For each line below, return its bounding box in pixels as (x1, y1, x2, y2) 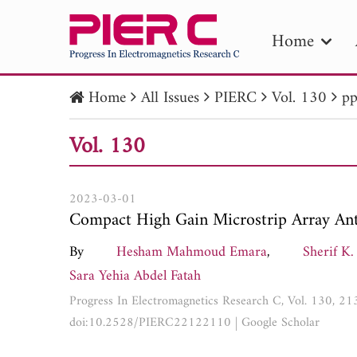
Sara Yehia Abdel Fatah (69, 263, 201, 288)
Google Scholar (241, 311, 320, 334)
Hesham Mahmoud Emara (116, 239, 267, 265)
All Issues (141, 84, 199, 112)
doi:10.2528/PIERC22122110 (69, 311, 231, 334)
